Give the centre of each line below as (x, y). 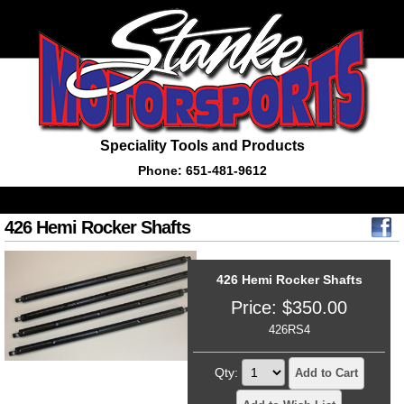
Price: (257, 308)
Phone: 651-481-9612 (202, 170)
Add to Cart (326, 373)
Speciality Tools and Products (202, 146)
